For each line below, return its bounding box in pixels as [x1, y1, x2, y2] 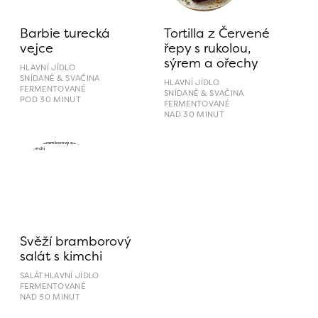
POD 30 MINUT [20, 94, 81, 105]
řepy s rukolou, [164, 38, 251, 57]
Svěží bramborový [20, 231, 131, 250]
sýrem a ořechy [164, 53, 258, 72]
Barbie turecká [20, 23, 110, 42]
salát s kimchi [20, 246, 102, 265]
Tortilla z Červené [164, 23, 270, 42]
